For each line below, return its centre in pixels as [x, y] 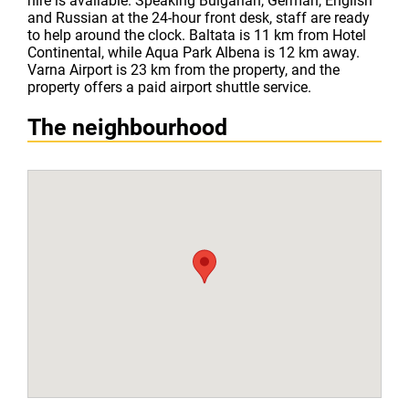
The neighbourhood [127, 127]
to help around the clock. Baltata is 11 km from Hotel [197, 35]
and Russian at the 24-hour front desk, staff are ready [199, 18]
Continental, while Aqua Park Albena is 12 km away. [194, 52]
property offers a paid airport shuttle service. [169, 87]
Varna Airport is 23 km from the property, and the [184, 70]
